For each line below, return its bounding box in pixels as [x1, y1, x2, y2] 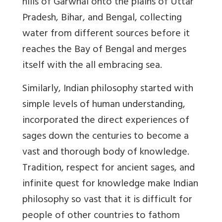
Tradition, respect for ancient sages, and [22, 160, 195, 178]
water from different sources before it [22, 25, 190, 44]
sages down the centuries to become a [22, 128, 189, 147]
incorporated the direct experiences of [22, 112, 189, 131]
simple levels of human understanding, [22, 96, 185, 115]
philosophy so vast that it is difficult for [22, 191, 192, 210]
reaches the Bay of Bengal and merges [22, 41, 186, 60]
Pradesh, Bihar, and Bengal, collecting [22, 9, 182, 28]
